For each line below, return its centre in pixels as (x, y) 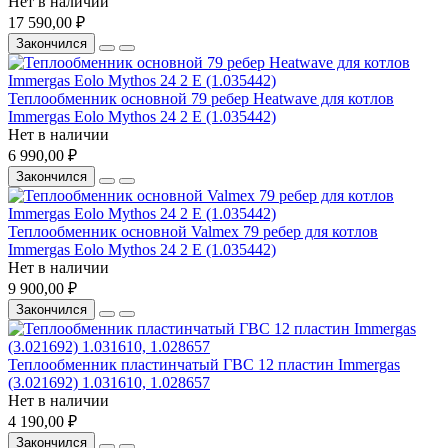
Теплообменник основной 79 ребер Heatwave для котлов (201, 98)
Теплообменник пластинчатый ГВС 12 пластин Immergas (204, 364)
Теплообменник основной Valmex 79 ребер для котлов (193, 231)
